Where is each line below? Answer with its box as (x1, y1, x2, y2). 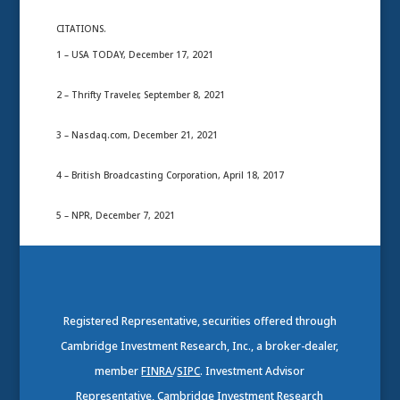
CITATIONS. (55, 21, 106, 35)
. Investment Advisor (200, 362, 305, 379)
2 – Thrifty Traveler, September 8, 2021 (55, 87, 225, 101)
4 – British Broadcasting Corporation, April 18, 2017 (55, 168, 284, 181)
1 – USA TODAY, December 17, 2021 (55, 47, 213, 61)
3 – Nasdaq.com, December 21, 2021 (55, 128, 218, 141)
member (95, 362, 142, 379)
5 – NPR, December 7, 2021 (55, 208, 175, 221)
